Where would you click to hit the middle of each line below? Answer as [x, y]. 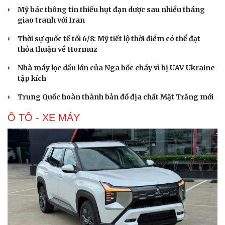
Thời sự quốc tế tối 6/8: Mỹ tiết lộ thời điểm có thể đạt [109, 39]
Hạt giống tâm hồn [151, 8]
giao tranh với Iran [51, 20]
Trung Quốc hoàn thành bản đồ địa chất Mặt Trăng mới [116, 97]
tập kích [32, 78]
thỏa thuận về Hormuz [58, 49]
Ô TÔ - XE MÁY [44, 118]
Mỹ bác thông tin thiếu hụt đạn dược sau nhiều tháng [111, 10]
